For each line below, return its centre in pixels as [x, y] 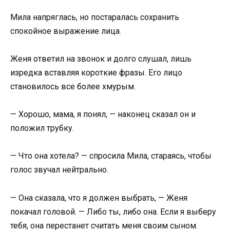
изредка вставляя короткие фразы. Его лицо [96, 73]
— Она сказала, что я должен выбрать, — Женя [99, 198]
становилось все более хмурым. [73, 87]
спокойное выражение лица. [66, 31]
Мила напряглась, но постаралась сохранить [95, 17]
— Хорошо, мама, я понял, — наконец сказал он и [103, 114]
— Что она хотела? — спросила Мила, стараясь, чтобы [111, 156]
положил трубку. [42, 128]
